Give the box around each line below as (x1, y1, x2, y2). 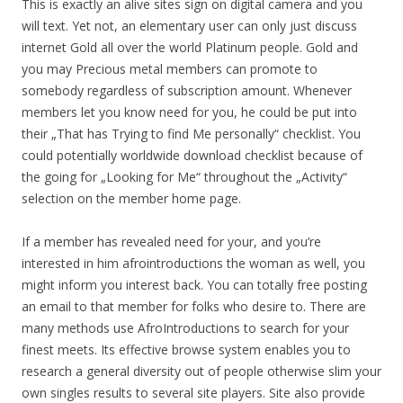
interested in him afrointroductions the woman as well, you (22, 255, 365, 272)
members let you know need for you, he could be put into (22, 103, 357, 121)
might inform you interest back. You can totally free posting (22, 276, 367, 293)
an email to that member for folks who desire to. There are (22, 298, 366, 315)
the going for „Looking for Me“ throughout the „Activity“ (22, 168, 347, 185)
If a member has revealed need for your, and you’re (22, 233, 321, 250)
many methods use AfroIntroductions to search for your (22, 319, 349, 336)
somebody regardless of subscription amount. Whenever (22, 82, 352, 99)
